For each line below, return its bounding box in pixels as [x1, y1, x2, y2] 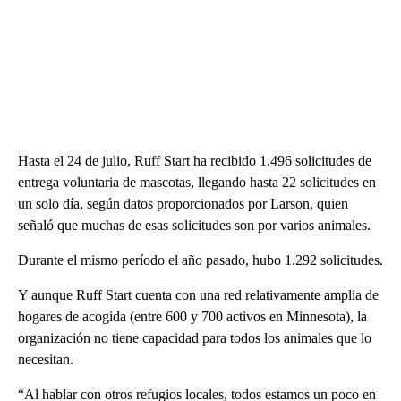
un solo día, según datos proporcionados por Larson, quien [18, 196, 348, 212]
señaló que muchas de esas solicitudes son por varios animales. [18, 218, 371, 234]
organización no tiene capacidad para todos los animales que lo [18, 330, 371, 346]
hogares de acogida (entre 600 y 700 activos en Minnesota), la [18, 309, 367, 325]
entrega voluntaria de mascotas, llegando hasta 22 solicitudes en [18, 175, 376, 191]
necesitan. [18, 352, 73, 368]
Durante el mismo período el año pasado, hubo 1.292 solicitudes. [18, 252, 383, 269]
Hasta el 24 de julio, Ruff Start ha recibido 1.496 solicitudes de [18, 153, 371, 169]
